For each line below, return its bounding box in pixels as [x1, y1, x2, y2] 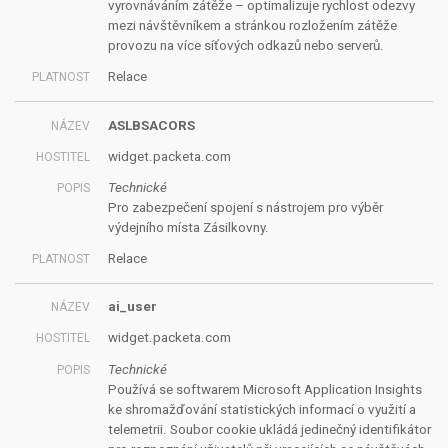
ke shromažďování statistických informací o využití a [107, 401, 416, 417]
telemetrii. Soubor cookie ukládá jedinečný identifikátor [107, 421, 431, 437]
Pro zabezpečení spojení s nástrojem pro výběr [107, 199, 383, 215]
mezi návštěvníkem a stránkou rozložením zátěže [107, 18, 397, 34]
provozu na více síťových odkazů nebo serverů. [107, 38, 384, 54]
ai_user [107, 299, 157, 315]
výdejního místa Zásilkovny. [107, 219, 269, 235]
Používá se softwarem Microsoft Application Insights [107, 381, 422, 397]
